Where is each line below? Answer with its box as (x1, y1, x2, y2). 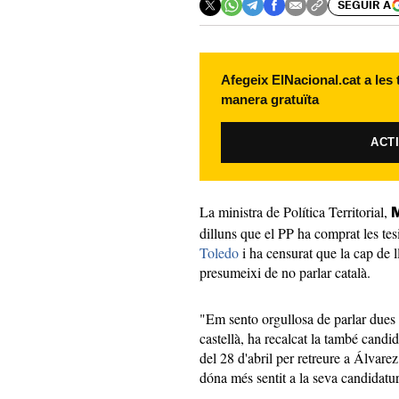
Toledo (199, 243, 239, 262)
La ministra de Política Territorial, (199, 202, 391, 221)
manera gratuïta (221, 92, 319, 107)
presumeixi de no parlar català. (199, 263, 370, 281)
